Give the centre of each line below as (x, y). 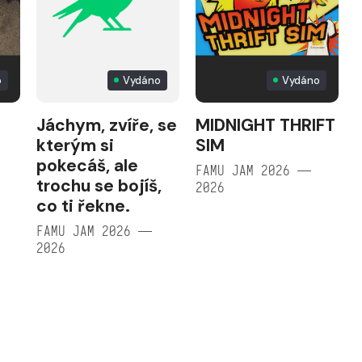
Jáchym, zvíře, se (106, 125)
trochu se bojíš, (99, 185)
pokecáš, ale (87, 165)
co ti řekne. (83, 206)
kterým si (75, 145)
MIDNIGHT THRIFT (265, 125)
